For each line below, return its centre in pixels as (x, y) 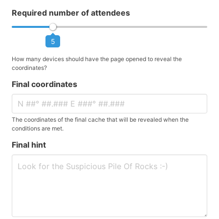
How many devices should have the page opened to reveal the (97, 59)
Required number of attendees (71, 13)
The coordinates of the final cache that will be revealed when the (100, 120)
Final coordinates (44, 84)
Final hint (29, 145)
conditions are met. (38, 128)
